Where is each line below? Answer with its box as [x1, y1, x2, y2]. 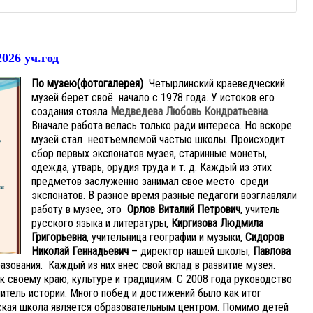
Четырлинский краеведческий [149, 77, 285, 91]
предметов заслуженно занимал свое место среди [31, 175, 268, 189]
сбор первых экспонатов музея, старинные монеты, [31, 147, 267, 161]
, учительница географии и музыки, [87, 231, 245, 245]
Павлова [253, 245, 291, 259]
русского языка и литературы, [31, 217, 168, 231]
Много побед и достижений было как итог [70, 286, 261, 300]
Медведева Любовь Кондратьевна [110, 105, 268, 119]
